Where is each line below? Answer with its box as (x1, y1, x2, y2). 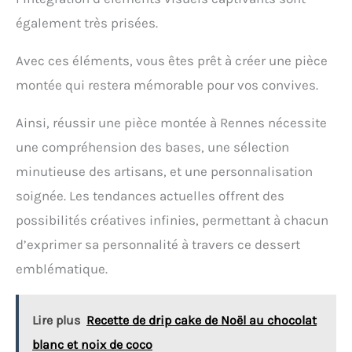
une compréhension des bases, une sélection (16, 139, 289, 156)
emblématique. (16, 261, 108, 277)
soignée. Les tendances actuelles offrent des (16, 188, 284, 204)
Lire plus (32, 313, 80, 328)
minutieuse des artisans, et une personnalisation (16, 163, 313, 180)
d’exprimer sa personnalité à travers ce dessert (16, 236, 300, 253)
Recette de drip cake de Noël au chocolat (86, 313, 317, 328)
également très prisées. (16, 15, 158, 31)
